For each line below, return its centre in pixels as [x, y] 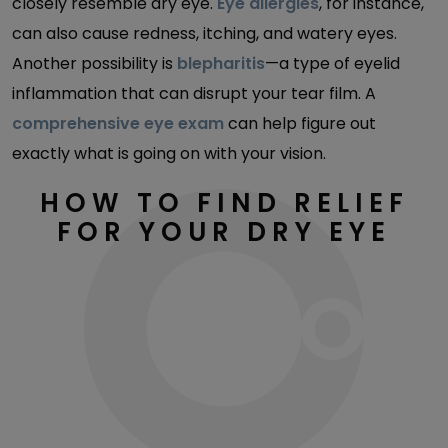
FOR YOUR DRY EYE [224, 232]
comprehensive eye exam [118, 123]
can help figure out [300, 123]
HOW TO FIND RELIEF [224, 203]
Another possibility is [94, 63]
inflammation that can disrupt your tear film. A [194, 93]
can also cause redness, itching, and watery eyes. [204, 33]
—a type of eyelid [332, 63]
